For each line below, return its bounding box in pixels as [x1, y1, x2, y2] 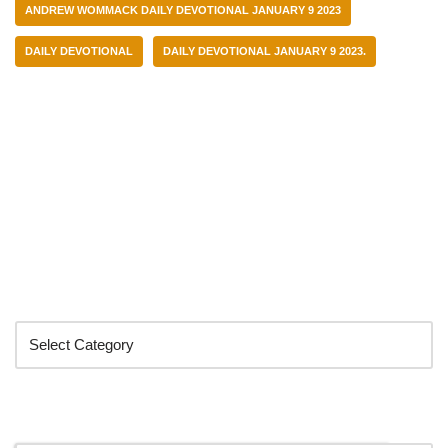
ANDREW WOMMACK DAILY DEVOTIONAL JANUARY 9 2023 [25, 3, 341, 16]
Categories [15, 287, 115, 309]
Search [15, 409, 80, 431]
